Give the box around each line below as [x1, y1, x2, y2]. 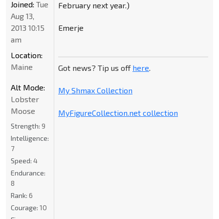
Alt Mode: [11, 83, 45, 92]
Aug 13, [11, 11, 34, 21]
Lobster [11, 94, 39, 104]
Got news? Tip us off [58, 63, 132, 72]
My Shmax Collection [58, 85, 132, 95]
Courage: [11, 203, 40, 212]
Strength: [11, 122, 42, 131]
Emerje [58, 22, 84, 32]
